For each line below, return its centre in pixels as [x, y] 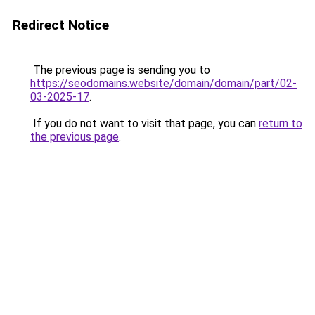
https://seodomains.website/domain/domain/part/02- [163, 83]
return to [281, 123]
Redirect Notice [61, 25]
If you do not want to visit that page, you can [144, 123]
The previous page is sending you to [120, 70]
